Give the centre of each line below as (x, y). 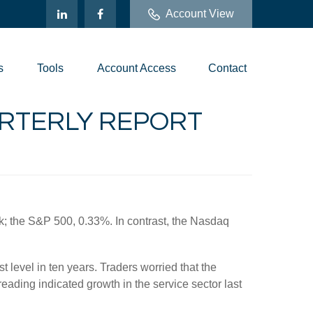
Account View (200, 14)
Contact (227, 68)
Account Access (137, 68)
